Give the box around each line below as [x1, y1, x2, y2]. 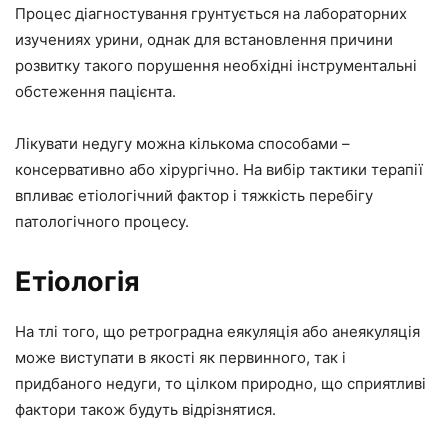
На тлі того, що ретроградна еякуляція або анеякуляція [15, 322, 420, 341]
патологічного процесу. [15, 212, 189, 231]
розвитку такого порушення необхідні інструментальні [15, 56, 417, 75]
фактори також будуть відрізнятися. [15, 400, 276, 419]
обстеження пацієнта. [15, 82, 176, 101]
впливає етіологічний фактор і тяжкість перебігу [15, 186, 373, 205]
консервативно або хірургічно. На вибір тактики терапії [15, 160, 423, 179]
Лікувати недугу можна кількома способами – [15, 134, 350, 153]
